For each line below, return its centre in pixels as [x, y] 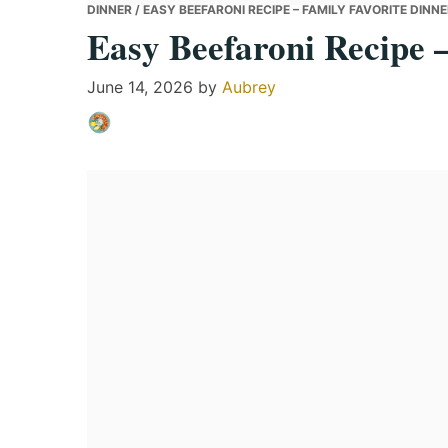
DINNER [109, 9]
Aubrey [249, 87]
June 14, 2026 [140, 87]
